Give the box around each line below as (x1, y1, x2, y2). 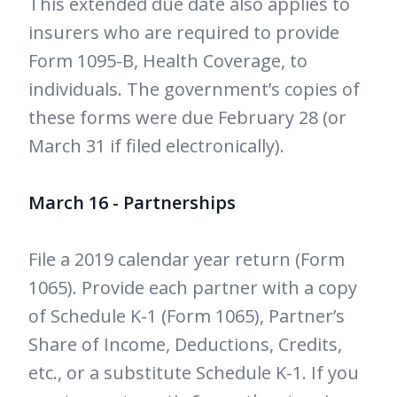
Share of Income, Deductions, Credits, (28, 332, 342, 357)
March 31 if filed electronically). (28, 134, 284, 159)
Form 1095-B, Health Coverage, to (28, 49, 307, 74)
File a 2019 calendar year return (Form (28, 247, 345, 272)
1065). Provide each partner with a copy (28, 276, 357, 300)
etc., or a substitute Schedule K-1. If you (28, 361, 359, 385)
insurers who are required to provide (28, 20, 339, 45)
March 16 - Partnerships (28, 191, 236, 215)
